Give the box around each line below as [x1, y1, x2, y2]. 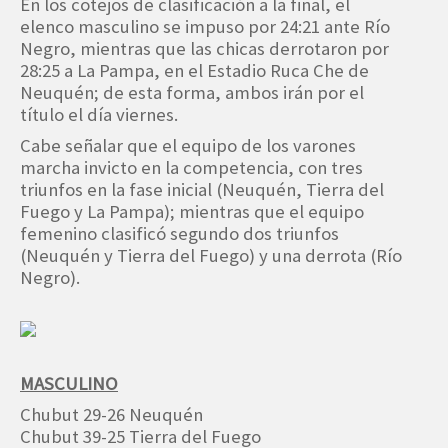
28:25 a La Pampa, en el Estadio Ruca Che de [20, 59, 369, 83]
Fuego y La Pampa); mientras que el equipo [20, 200, 364, 224]
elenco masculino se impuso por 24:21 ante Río [20, 15, 390, 39]
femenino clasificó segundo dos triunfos [20, 222, 339, 246]
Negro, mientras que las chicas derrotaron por [20, 37, 389, 61]
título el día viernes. [20, 103, 178, 127]
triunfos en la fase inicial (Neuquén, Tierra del [20, 178, 384, 202]
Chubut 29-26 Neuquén [20, 403, 203, 427]
